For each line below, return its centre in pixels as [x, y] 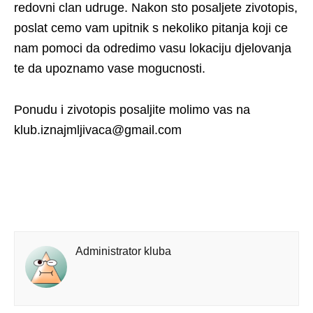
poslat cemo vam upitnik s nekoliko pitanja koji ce [151, 28]
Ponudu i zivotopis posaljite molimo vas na [132, 110]
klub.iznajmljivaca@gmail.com [98, 130]
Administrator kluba [123, 251]
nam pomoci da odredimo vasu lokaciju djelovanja [153, 48]
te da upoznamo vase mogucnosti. [110, 68]
